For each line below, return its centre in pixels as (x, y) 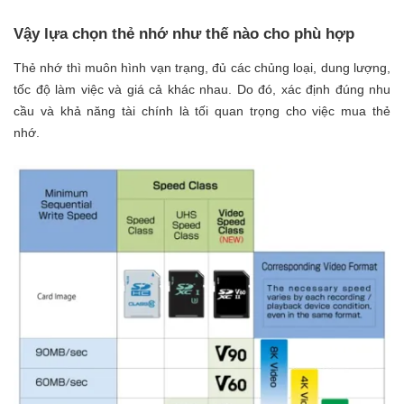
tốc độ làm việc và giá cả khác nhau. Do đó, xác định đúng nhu (202, 90)
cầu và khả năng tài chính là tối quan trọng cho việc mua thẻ (202, 111)
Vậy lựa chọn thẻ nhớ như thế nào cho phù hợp (184, 33)
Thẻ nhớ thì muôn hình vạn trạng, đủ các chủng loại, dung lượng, (202, 68)
